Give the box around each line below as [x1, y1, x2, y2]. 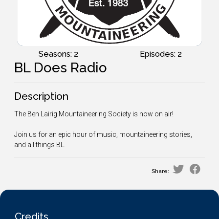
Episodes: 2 [140, 49, 182, 59]
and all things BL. [14, 140, 67, 149]
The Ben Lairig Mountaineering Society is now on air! [14, 109, 174, 118]
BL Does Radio [14, 59, 107, 76]
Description [14, 89, 68, 102]
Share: [152, 167, 169, 175]
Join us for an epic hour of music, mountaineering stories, [14, 130, 192, 138]
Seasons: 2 [38, 49, 78, 59]
